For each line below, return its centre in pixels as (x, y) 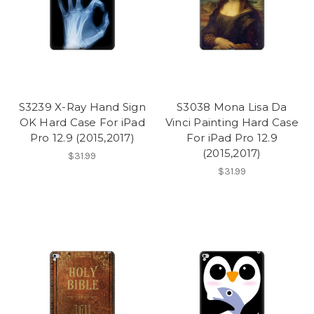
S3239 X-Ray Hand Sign (82, 107)
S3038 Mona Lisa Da (232, 107)
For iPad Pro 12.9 (232, 138)
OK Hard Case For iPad (82, 123)
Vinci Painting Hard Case (232, 123)
